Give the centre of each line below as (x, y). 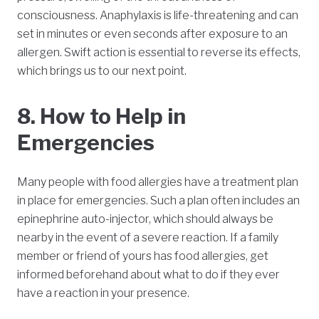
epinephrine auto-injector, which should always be (145, 219)
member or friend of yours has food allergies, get (143, 256)
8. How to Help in (101, 116)
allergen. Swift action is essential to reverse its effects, (159, 53)
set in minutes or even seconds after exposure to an (152, 34)
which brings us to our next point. (102, 71)
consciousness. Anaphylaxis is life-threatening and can (158, 16)
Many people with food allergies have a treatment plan (158, 182)
